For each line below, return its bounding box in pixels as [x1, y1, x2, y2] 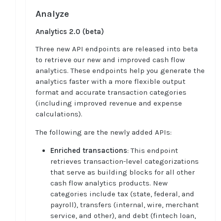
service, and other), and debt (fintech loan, [50, 211, 196, 220]
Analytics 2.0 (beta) [36, 27, 104, 36]
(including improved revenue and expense [36, 99, 182, 108]
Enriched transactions [50, 146, 127, 155]
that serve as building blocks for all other [50, 168, 195, 177]
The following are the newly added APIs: [36, 128, 172, 137]
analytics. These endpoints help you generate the [36, 66, 205, 75]
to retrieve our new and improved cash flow [36, 55, 185, 64]
